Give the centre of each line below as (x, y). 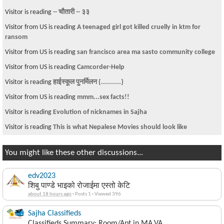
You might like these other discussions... (74, 153)
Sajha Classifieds (54, 213)
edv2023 (42, 176)
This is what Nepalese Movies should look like (120, 127)
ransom (16, 37)
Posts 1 (83, 194)
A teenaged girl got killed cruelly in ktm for (139, 27)
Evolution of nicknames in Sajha (100, 112)
